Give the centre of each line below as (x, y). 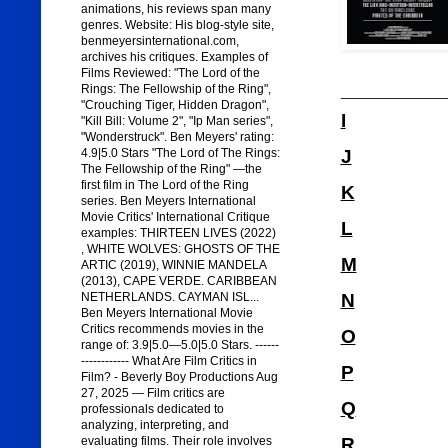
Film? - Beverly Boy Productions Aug (179, 377)
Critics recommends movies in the (172, 329)
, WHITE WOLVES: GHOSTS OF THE (180, 249)
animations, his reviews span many (175, 9)
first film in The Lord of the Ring (164, 185)
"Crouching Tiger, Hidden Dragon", (174, 105)
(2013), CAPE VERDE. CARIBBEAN (178, 281)
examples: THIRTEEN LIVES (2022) (178, 233)
